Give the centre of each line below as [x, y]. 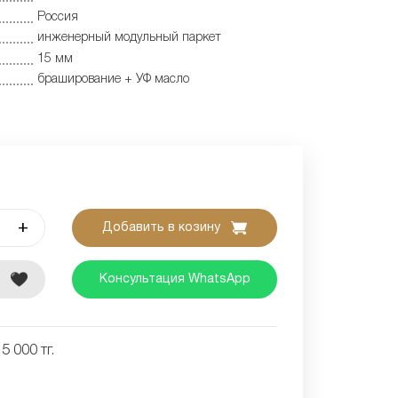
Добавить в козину [163, 227]
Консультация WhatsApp [175, 279]
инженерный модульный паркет [129, 38]
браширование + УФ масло [113, 80]
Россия [58, 17]
